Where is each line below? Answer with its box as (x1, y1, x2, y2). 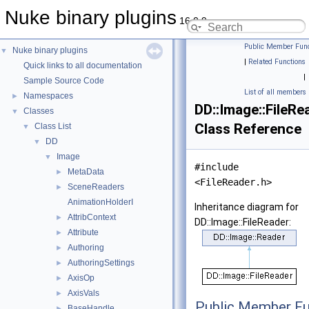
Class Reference (195, 121, 301, 137)
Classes (23, 106, 54, 116)
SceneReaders (68, 182, 124, 192)
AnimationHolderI (68, 197, 133, 207)
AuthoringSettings (68, 258, 134, 268)
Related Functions (248, 57, 306, 66)
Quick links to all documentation (23, 61, 142, 70)
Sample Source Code (23, 76, 104, 86)
